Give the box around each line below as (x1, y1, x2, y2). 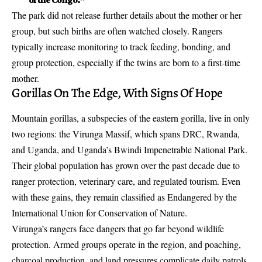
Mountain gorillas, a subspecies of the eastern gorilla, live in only (12, 111, 250, 124)
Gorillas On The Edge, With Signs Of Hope (12, 84, 223, 102)
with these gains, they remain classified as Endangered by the (12, 190, 237, 203)
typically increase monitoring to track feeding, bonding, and (12, 40, 230, 53)
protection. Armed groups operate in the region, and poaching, (12, 237, 241, 250)
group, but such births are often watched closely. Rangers (12, 24, 222, 37)
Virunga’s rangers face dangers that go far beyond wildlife (12, 222, 224, 235)
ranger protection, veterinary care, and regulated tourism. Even (12, 174, 240, 187)
